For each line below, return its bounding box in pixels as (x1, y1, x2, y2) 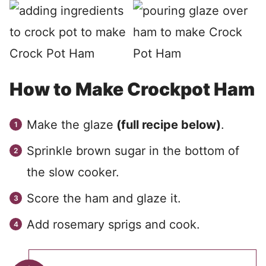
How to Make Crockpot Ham (9, 78, 255, 100)
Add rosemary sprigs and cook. (27, 217, 200, 232)
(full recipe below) (113, 118, 221, 132)
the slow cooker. (27, 165, 119, 179)
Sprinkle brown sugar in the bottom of (27, 144, 239, 158)
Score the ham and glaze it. (27, 191, 181, 205)
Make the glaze (27, 118, 113, 132)
